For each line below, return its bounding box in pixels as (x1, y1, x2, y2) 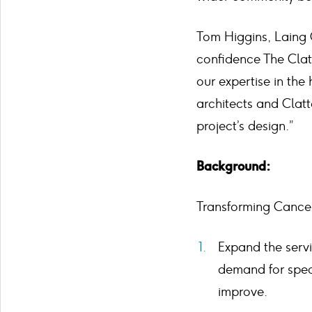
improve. (218, 284, 267, 299)
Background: (196, 159, 270, 174)
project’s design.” (196, 118, 293, 134)
